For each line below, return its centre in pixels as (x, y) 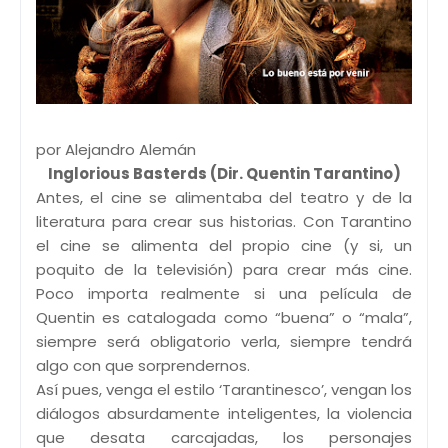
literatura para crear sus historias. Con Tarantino (224, 221)
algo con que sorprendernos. (143, 365)
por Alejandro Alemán (116, 149)
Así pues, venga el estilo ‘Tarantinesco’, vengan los (224, 389)
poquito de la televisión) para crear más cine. (224, 269)
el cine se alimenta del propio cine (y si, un (224, 245)
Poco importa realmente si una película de (224, 293)
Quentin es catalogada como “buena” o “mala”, (224, 317)
